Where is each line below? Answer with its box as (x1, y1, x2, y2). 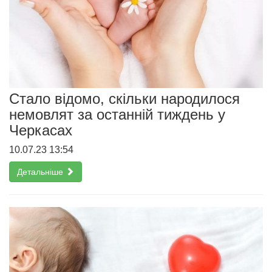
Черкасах (9, 121, 72, 138)
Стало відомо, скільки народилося (9, 90, 240, 107)
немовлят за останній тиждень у (9, 106, 225, 123)
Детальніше (17, 166, 66, 177)
